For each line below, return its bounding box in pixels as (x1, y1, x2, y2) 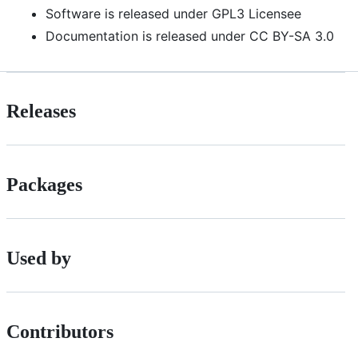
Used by (6, 248, 71, 269)
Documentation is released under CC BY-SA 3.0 (46, 27, 334, 44)
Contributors (6, 321, 113, 343)
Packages (6, 174, 82, 196)
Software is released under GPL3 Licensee (46, 5, 301, 22)
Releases (6, 101, 76, 122)
